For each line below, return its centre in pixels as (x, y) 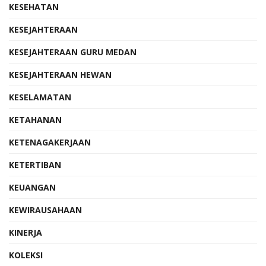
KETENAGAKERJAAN (50, 142)
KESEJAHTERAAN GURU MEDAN (73, 52)
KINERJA (26, 232)
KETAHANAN (35, 119)
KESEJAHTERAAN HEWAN (60, 74)
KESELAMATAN (40, 97)
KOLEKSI (26, 255)
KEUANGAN (32, 187)
